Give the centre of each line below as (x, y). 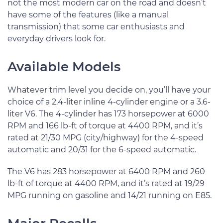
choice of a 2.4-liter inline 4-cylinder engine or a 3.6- (109, 102)
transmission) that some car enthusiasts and (96, 27)
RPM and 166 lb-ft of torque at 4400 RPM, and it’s (105, 126)
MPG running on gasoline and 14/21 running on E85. (110, 195)
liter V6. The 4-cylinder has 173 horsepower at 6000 (108, 114)
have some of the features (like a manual (88, 15)
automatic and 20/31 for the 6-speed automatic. (102, 150)
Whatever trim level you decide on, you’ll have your (109, 90)
